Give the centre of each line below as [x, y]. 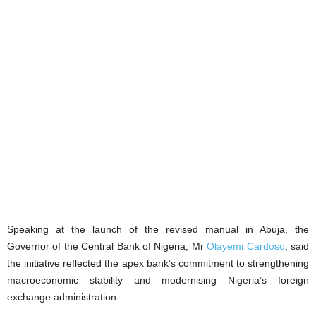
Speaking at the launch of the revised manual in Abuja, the [158, 229]
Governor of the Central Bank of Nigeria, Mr [107, 246]
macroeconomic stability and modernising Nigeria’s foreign [158, 280]
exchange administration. [63, 297]
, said [297, 246]
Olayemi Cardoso [246, 246]
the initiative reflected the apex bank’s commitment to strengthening [158, 263]
